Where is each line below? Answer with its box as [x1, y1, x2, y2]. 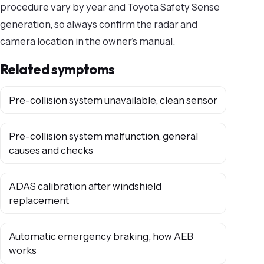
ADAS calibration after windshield [8, 180, 161, 193]
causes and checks [8, 144, 93, 156]
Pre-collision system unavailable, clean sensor [8, 94, 217, 106]
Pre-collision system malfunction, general [8, 130, 198, 142]
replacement [8, 194, 69, 207]
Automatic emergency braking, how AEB [8, 230, 193, 243]
